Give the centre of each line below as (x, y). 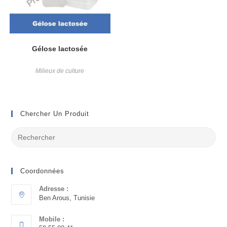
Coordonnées (43, 171)
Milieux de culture (60, 71)
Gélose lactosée (60, 48)
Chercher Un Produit (55, 114)
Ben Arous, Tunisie (67, 198)
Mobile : (52, 219)
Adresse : (54, 189)
